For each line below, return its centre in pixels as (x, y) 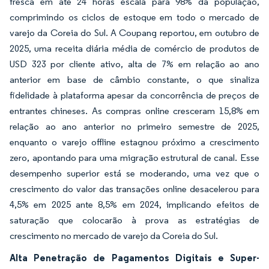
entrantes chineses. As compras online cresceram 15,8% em (134, 111)
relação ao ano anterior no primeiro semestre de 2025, (134, 126)
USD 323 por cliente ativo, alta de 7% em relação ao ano (134, 64)
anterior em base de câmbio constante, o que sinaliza (134, 80)
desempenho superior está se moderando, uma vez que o (134, 173)
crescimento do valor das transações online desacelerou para (134, 189)
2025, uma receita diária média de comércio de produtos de (134, 48)
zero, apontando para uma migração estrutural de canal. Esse (134, 158)
